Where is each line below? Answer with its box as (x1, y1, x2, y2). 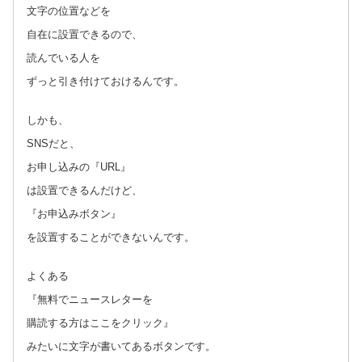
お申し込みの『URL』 (27, 160, 131, 173)
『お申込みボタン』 (27, 207, 121, 220)
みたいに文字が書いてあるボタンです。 (27, 339, 216, 352)
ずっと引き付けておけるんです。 (27, 74, 184, 87)
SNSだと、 (27, 137, 80, 149)
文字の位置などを (27, 4, 111, 17)
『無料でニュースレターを (27, 293, 153, 305)
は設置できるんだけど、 (27, 183, 142, 196)
